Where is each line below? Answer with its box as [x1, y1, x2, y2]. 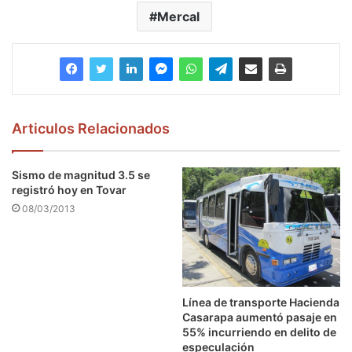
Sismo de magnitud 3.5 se [12, 168, 150, 182]
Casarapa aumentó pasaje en [182, 310, 337, 324]
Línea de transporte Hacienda [182, 295, 339, 310]
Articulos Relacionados [12, 120, 170, 137]
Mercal [156, 9, 200, 25]
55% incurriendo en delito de [182, 325, 336, 339]
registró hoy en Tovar [12, 183, 126, 197]
